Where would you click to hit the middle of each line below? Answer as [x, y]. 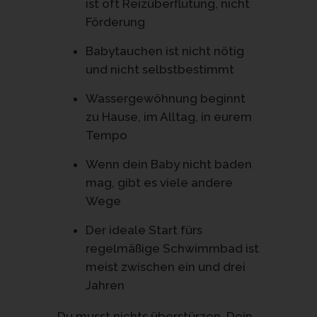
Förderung [115, 22]
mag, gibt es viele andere [159, 182]
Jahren [105, 285]
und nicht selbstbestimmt [160, 69]
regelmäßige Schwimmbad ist [172, 248]
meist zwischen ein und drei [165, 266]
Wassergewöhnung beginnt [165, 98]
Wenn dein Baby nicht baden [168, 164]
